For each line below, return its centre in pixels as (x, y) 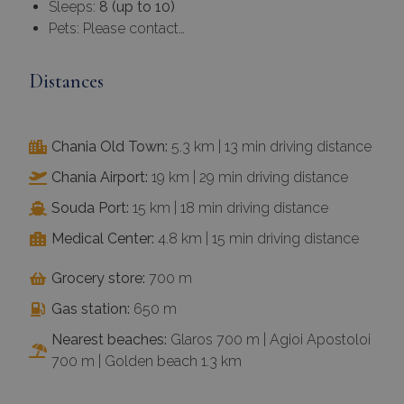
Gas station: (91, 309)
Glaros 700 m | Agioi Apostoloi (269, 340)
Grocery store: (98, 279)
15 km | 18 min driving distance (229, 208)
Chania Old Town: (110, 147)
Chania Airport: (100, 178)
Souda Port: (90, 208)
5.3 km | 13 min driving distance (270, 147)
